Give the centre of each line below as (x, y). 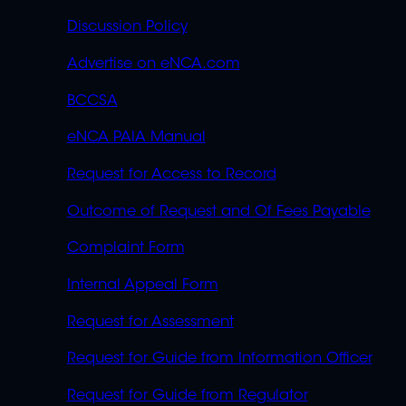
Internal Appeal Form (142, 286)
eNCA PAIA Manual (136, 138)
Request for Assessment (150, 322)
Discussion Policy (127, 28)
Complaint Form (126, 249)
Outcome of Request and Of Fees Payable (218, 212)
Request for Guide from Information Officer (219, 359)
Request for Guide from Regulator (187, 396)
